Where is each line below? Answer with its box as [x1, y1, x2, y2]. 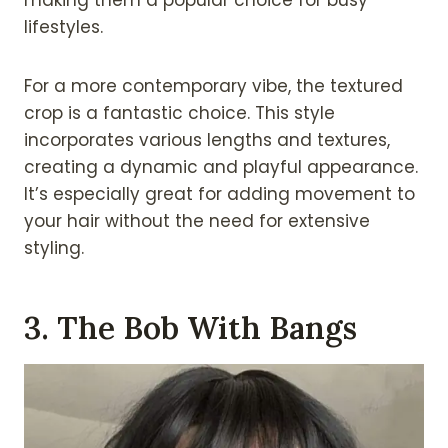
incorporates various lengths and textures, [24, 127, 390, 152]
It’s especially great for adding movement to [24, 181, 415, 206]
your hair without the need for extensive [24, 208, 370, 233]
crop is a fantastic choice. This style [24, 100, 335, 125]
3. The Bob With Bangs [24, 308, 357, 348]
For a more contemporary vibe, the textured [24, 73, 403, 98]
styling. [24, 235, 84, 260]
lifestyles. [24, 14, 103, 39]
